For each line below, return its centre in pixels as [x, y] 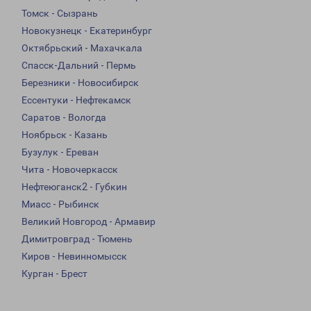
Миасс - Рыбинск [60, 204]
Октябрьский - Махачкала [82, 48]
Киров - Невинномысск [74, 257]
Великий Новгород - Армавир [89, 222]
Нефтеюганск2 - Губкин [74, 187]
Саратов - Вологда [64, 118]
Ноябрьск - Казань [65, 135]
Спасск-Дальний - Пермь [79, 66]
